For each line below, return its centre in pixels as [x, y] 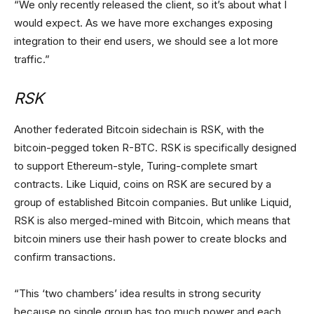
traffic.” [32, 60]
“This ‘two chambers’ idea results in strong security [137, 294]
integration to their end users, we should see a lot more [146, 41]
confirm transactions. [65, 257]
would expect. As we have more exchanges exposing [143, 23]
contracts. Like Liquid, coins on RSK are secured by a [143, 184]
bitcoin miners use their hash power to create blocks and [150, 239]
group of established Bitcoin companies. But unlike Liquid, [153, 203]
